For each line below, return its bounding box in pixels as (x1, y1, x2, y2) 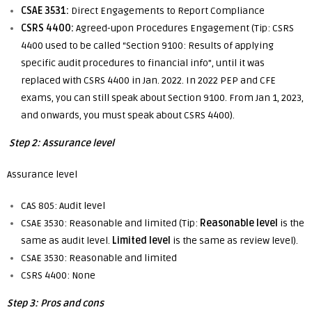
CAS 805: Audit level (21, 200, 105, 212)
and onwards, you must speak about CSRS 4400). (21, 109, 235, 121)
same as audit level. (21, 235, 112, 247)
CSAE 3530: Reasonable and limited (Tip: (21, 217, 200, 229)
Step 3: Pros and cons (7, 297, 104, 309)
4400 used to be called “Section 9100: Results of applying (21, 40, 274, 52)
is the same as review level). (171, 235, 298, 247)
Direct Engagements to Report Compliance (69, 5, 265, 17)
